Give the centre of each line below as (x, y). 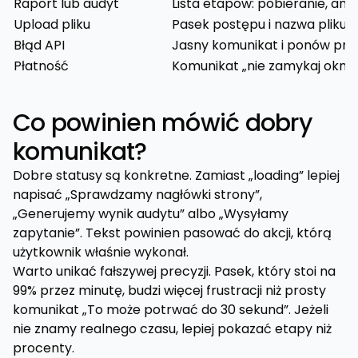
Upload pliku (52, 25)
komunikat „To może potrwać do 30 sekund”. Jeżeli (171, 310)
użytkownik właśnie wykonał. (101, 253)
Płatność (41, 66)
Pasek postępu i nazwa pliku (259, 25)
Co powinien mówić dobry (162, 123)
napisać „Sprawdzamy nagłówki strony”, (137, 195)
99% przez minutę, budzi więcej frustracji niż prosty (169, 291)
